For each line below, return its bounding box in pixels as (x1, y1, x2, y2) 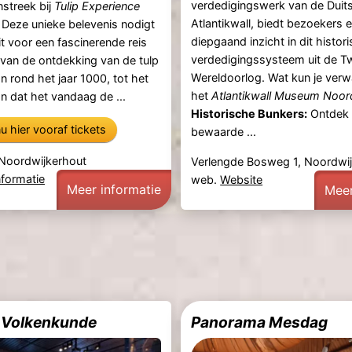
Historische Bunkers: (191, 107, 308, 121)
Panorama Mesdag (191, 312, 328, 332)
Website (220, 172, 263, 186)
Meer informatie (66, 181, 161, 198)
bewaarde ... (191, 125, 257, 139)
